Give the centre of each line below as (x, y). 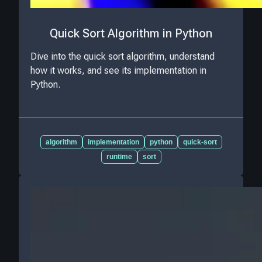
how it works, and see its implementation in (118, 71)
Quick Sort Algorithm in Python (131, 33)
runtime (119, 156)
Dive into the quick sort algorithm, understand (123, 57)
